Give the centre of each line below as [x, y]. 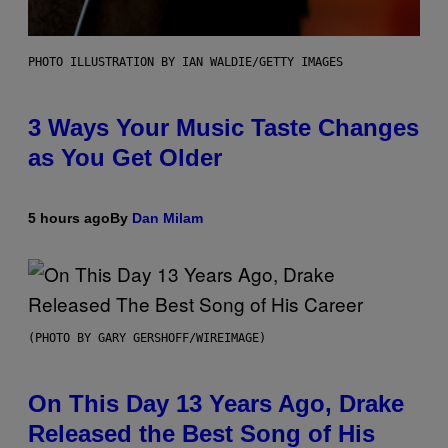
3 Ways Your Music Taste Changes [223, 127]
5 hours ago [69, 217]
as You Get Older [125, 157]
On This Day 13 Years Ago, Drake [216, 403]
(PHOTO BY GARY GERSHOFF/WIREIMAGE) [147, 337]
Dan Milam [167, 217]
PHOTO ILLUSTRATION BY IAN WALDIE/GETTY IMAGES [185, 61]
